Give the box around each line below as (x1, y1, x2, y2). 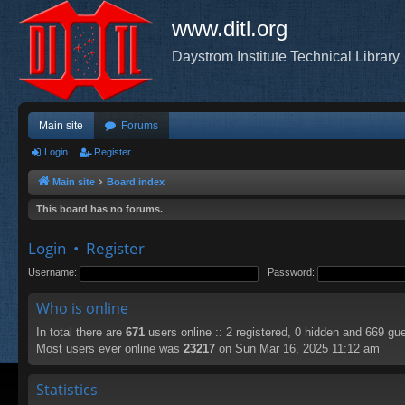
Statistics (36, 380, 98, 400)
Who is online (36, 298, 128, 318)
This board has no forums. (36, 203, 163, 214)
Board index (107, 176, 165, 187)
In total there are (36, 325, 126, 339)
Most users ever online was (36, 342, 184, 355)
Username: (28, 267, 77, 278)
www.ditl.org (172, 16, 287, 41)
